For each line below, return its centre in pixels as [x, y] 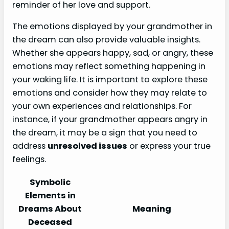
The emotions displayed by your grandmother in [112, 26]
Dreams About [50, 209]
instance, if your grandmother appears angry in [110, 119]
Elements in [50, 196]
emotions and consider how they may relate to [110, 93]
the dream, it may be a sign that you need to [105, 132]
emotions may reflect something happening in [109, 66]
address [30, 146]
